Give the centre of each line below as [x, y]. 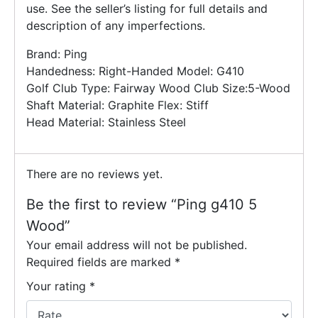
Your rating [58, 286]
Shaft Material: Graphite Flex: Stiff [117, 105]
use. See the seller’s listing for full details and [147, 9]
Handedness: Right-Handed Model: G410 [135, 71]
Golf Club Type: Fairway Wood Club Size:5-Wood [158, 88]
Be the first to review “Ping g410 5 [142, 205]
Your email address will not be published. [137, 245]
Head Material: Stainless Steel [106, 122]
